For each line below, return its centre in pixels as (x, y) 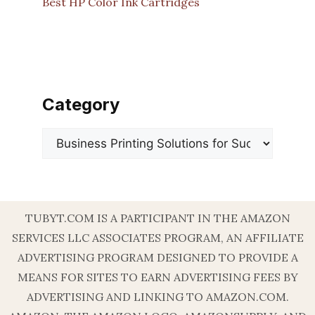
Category (81, 105)
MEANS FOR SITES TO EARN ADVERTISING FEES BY (157, 277)
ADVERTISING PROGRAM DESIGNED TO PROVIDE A (157, 258)
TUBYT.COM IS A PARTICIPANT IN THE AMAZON (157, 218)
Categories (71, 137)
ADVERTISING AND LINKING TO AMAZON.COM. (157, 297)
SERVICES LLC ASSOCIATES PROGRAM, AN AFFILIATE (157, 238)
